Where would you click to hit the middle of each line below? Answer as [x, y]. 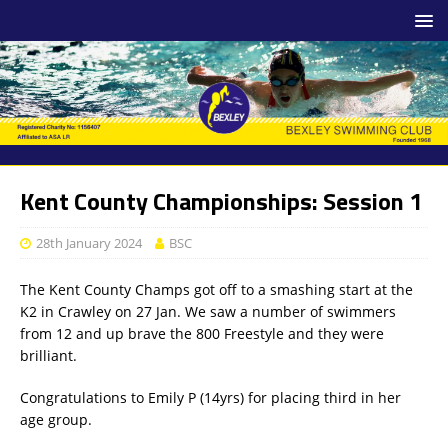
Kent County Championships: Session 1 [221, 200]
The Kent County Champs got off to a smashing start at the [216, 289]
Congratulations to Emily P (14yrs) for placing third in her [210, 397]
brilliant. [48, 355]
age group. [56, 419]
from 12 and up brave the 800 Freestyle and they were [202, 333]
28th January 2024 [89, 242]
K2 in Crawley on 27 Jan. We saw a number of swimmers [208, 311]
